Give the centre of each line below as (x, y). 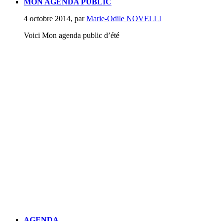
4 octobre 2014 (47, 18)
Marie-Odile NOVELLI (124, 18)
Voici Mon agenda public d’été (72, 35)
